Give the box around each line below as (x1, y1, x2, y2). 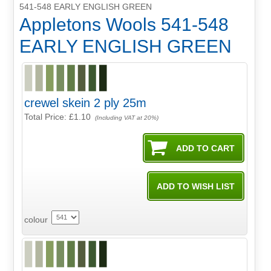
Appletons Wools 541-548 (19, 15, 229, 35)
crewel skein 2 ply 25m (24, 96, 147, 110)
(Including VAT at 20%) (93, 114, 159, 122)
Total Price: (24, 112, 70, 122)
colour (24, 215, 48, 225)
